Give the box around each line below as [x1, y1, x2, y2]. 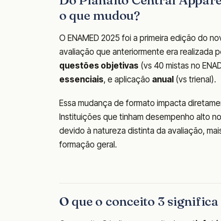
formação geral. [59, 140, 117, 150]
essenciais [59, 74, 104, 85]
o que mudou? [59, 7, 140, 24]
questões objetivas [59, 61, 139, 71]
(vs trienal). [174, 74, 216, 85]
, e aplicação [104, 74, 152, 85]
